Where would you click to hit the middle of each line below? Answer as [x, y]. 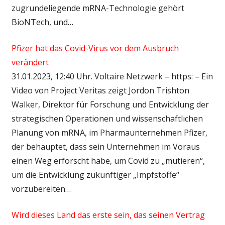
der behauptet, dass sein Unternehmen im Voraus [105, 146]
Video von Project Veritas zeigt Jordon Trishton [100, 90]
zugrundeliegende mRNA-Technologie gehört [98, 8]
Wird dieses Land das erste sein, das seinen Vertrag [108, 215]
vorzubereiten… [41, 189]
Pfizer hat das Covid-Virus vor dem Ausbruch [95, 48]
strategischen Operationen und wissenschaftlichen [107, 118]
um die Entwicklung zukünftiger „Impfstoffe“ [95, 175]
